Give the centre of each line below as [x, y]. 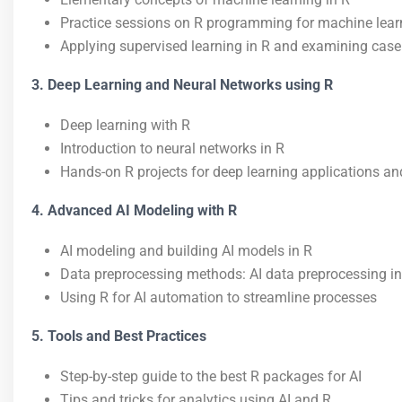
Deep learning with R [125, 125]
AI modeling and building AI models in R [186, 251]
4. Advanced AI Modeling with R [134, 210]
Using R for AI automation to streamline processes [218, 297]
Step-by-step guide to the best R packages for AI [211, 376]
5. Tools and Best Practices [119, 336]
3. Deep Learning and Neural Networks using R [182, 85]
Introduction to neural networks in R [172, 149]
